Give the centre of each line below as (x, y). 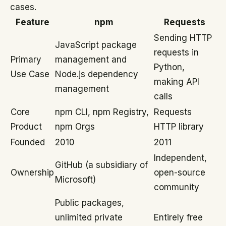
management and (91, 60)
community (177, 187)
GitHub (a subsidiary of (101, 165)
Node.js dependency (97, 74)
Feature (32, 22)
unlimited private (89, 217)
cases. (23, 7)
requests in (176, 52)
